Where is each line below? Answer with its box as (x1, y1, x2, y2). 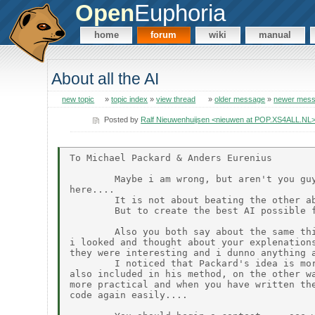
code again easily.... (70, 289, 188, 300)
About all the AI (51, 70, 160, 89)
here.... (70, 184, 115, 195)
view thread (156, 95, 196, 104)
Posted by (104, 115, 141, 124)
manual (259, 30, 292, 41)
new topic (62, 95, 95, 104)
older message (214, 95, 266, 104)
